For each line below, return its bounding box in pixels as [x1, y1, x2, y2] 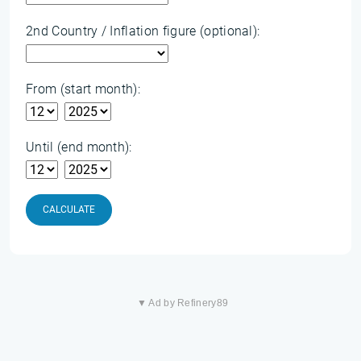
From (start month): [26, 81, 141, 97]
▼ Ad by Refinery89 [136, 297, 229, 309]
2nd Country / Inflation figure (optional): [26, 23, 260, 39]
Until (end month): [26, 139, 132, 155]
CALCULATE [43, 204, 95, 215]
